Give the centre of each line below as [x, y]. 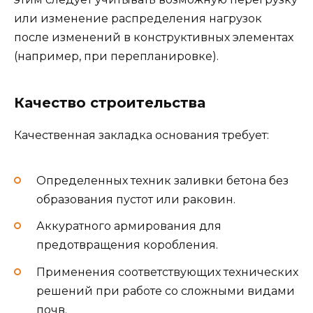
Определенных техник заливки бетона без [162, 181]
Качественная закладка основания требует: [141, 135]
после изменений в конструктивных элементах [154, 37]
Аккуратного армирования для [129, 226]
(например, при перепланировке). [116, 56]
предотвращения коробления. [127, 245]
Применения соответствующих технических [167, 272]
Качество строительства [110, 102]
